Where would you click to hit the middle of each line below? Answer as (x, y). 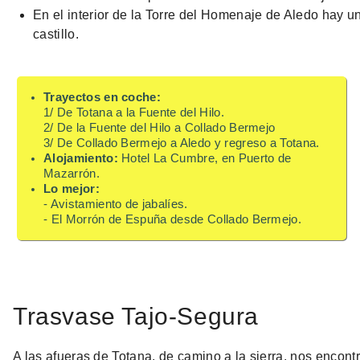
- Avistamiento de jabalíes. (116, 204)
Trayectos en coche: (102, 97)
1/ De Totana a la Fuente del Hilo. (134, 112)
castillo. (56, 34)
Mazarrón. (72, 173)
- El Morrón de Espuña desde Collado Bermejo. (173, 219)
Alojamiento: (81, 158)
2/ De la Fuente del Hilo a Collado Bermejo (160, 127)
